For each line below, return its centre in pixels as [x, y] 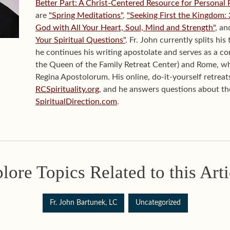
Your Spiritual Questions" [80, 40]
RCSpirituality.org [67, 89]
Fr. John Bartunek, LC [83, 203]
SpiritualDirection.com [76, 102]
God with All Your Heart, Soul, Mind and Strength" [125, 28]
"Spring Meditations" [86, 15]
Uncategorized [158, 203]
